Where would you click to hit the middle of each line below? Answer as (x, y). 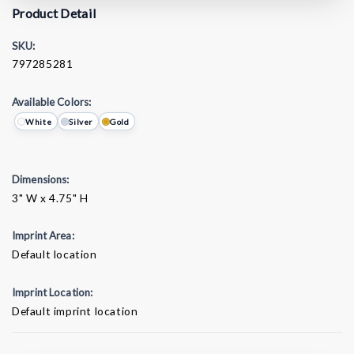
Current (35, 330)
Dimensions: (41, 179)
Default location (55, 254)
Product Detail (55, 13)
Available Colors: (52, 102)
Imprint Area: (43, 236)
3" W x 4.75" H (50, 198)
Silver (81, 121)
